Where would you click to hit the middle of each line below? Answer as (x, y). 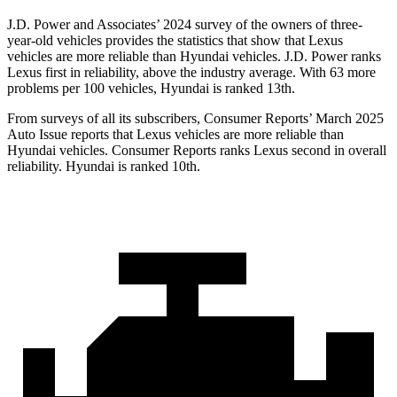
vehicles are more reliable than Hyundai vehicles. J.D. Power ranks (194, 56)
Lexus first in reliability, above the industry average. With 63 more (191, 72)
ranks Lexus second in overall (301, 150)
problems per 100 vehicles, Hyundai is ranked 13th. (151, 88)
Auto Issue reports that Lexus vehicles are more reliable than (175, 134)
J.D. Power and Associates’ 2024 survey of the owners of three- (185, 24)
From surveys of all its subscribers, (105, 118)
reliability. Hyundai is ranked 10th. (104, 166)
